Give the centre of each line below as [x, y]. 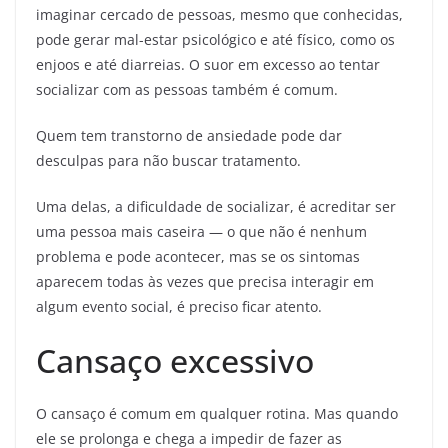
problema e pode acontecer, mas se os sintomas [198, 257]
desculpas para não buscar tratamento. [168, 161]
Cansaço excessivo [175, 361]
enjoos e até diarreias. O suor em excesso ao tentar [208, 65]
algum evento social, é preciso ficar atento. [179, 307]
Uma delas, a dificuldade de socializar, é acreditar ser [216, 207]
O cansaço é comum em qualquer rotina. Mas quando [217, 414]
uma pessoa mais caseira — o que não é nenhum [201, 232]
